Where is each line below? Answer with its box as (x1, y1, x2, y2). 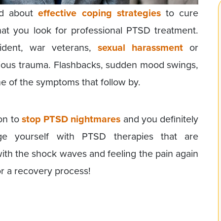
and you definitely (120, 111, 199, 126)
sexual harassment (98, 40, 184, 55)
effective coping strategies (38, 5, 161, 20)
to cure (160, 5, 199, 20)
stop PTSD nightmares (21, 111, 121, 126)
